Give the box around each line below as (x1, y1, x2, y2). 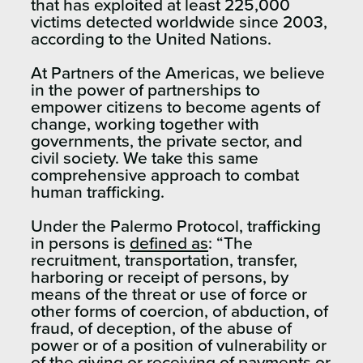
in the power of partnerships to (31, 81, 260, 99)
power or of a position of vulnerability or (31, 336, 327, 354)
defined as (130, 234, 208, 252)
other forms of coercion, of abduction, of (31, 302, 328, 320)
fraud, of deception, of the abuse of (31, 319, 292, 337)
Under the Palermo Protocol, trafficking (31, 217, 321, 235)
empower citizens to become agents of (31, 98, 320, 116)
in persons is (31, 234, 130, 252)
